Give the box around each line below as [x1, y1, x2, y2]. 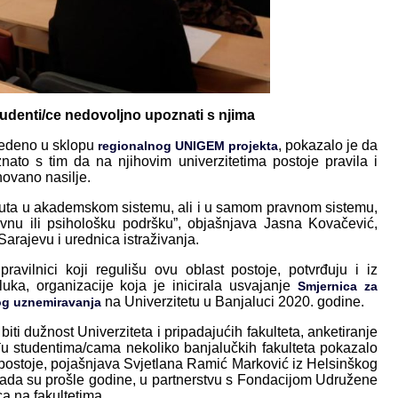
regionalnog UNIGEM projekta [98, 139, 278, 154]
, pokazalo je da [278, 138, 378, 154]
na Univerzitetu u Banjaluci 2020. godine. [101, 294, 364, 310]
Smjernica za [298, 279, 378, 294]
